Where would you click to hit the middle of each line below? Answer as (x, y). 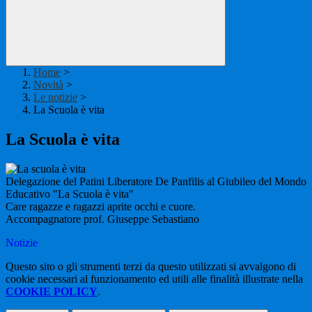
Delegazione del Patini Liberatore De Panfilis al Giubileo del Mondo (156, 182)
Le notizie (55, 97)
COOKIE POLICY (52, 292)
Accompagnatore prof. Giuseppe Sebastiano (102, 219)
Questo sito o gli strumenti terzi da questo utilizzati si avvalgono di (151, 267)
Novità (48, 85)
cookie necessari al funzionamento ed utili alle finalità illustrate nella (154, 279)
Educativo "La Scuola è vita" (70, 194)
